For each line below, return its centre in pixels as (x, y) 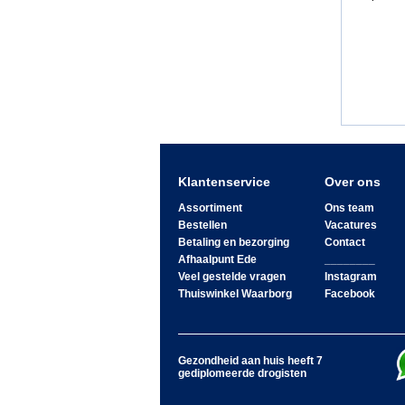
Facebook (349, 294)
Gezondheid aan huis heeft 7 (250, 361)
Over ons (352, 182)
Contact (344, 243)
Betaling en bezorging (234, 243)
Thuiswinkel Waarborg (235, 294)
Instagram (350, 277)
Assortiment (210, 208)
